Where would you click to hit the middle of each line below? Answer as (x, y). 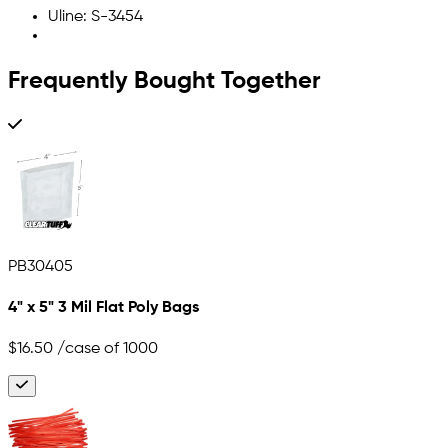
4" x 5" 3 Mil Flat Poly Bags (103, 308)
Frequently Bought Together (164, 81)
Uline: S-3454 (95, 17)
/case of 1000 (105, 348)
